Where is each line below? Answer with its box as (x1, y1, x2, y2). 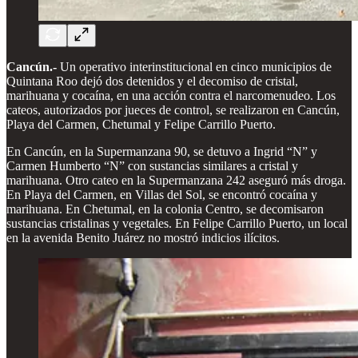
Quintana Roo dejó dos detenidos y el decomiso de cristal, (6, 74, 298, 89)
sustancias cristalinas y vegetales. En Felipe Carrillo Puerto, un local (6, 217, 348, 231)
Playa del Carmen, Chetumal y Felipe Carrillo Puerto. (6, 117, 276, 132)
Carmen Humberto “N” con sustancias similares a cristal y (6, 159, 298, 173)
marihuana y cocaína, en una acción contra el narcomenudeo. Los (6, 89, 336, 103)
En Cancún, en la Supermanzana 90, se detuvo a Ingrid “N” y (6, 145, 317, 159)
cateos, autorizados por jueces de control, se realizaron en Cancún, (6, 103, 340, 117)
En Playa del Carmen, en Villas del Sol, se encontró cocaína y (6, 188, 317, 202)
